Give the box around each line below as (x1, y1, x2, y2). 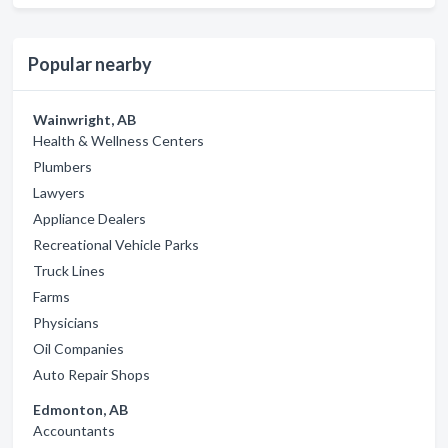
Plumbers (33, 158, 92, 175)
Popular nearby (28, 53, 152, 75)
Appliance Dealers (33, 210, 146, 227)
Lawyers (33, 184, 85, 201)
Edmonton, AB (33, 401, 128, 418)
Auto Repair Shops (33, 366, 150, 383)
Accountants (33, 422, 115, 439)
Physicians (33, 314, 99, 331)
